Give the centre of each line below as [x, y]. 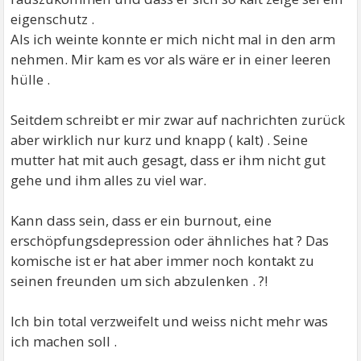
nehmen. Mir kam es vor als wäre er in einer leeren [171, 59]
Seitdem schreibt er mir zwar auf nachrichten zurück [178, 120]
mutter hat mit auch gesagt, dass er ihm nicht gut [168, 160]
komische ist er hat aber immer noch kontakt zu [163, 261]
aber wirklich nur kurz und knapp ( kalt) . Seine [160, 140]
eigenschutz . [53, 19]
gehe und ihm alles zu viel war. [109, 180]
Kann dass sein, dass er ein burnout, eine [141, 220]
